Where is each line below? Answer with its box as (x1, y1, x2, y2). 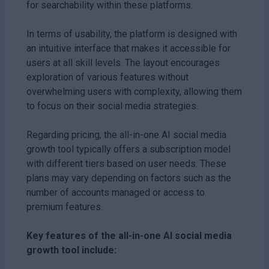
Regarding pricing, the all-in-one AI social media (26, 128, 226, 141)
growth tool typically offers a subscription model (26, 143, 231, 155)
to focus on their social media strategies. (26, 100, 198, 112)
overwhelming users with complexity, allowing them (26, 85, 242, 97)
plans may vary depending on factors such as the (26, 172, 231, 184)
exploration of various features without (26, 71, 189, 83)
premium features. (26, 201, 103, 213)
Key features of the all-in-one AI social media (26, 229, 232, 241)
